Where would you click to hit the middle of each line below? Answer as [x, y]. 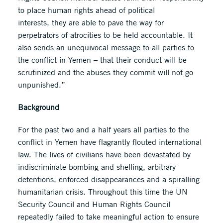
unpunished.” [41, 85]
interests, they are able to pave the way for [91, 22]
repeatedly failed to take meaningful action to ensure [108, 217]
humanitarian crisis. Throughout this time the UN [103, 192]
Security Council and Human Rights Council [94, 204]
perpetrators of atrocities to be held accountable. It [105, 35]
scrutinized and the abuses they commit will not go [105, 72]
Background [38, 107]
